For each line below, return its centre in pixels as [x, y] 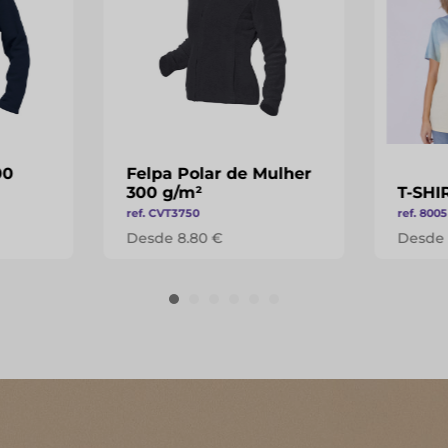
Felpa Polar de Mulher [219, 173]
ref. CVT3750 [163, 213]
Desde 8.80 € [174, 238]
